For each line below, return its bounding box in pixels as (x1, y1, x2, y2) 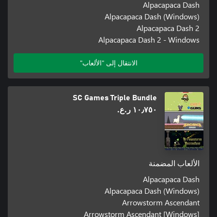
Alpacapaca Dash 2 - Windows (98, 34, 200, 45)
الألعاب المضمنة (149, 159, 200, 168)
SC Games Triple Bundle (73, 93, 157, 102)
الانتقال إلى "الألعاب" (79, 58, 138, 67)
